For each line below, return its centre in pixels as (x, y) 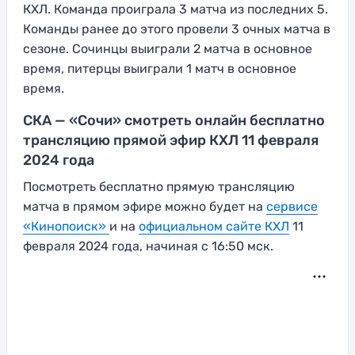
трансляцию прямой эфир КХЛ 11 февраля (171, 141)
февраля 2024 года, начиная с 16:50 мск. (148, 246)
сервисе (292, 207)
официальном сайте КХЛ (214, 227)
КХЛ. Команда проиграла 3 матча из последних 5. (176, 10)
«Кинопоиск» (66, 227)
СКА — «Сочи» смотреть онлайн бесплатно (174, 121)
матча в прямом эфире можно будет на (145, 207)
